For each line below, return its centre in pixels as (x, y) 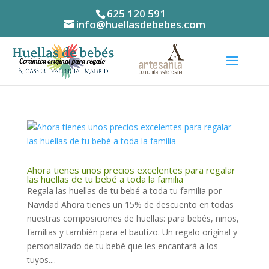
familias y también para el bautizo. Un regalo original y (132, 232)
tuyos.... (41, 259)
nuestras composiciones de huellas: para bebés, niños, (133, 218)
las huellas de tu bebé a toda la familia (105, 179)
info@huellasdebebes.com (141, 24)
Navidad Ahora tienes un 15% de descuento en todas (130, 204)
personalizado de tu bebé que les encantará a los (122, 246)
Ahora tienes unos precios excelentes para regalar (131, 170)
